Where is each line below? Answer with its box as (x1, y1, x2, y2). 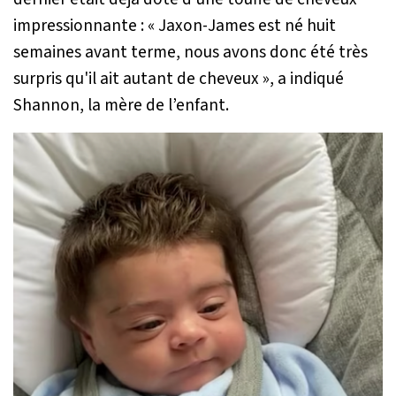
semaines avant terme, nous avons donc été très (13, 39, 368, 65)
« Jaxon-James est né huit (148, 12, 336, 38)
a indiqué (274, 65, 344, 91)
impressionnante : (13, 12, 148, 38)
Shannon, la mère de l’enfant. (13, 92, 229, 118)
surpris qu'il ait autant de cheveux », (13, 65, 274, 91)
